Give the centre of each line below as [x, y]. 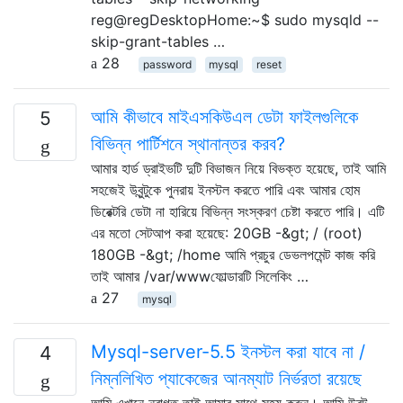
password [167, 64]
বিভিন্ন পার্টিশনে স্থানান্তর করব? [188, 143]
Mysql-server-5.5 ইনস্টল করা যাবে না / [228, 351]
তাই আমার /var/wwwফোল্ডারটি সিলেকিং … [200, 276]
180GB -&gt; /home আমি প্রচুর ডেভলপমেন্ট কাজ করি [233, 254]
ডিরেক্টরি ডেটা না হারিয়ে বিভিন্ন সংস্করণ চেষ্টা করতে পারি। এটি [237, 211]
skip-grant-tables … [158, 41]
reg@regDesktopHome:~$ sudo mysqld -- [235, 19]
